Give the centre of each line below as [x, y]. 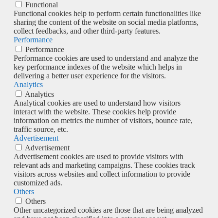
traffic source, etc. [41, 129]
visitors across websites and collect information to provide [102, 174]
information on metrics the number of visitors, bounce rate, [103, 120]
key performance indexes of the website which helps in [98, 67]
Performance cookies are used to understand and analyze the [106, 58]
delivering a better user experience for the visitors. [90, 75]
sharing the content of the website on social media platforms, [106, 22]
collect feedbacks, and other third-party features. [87, 31]
